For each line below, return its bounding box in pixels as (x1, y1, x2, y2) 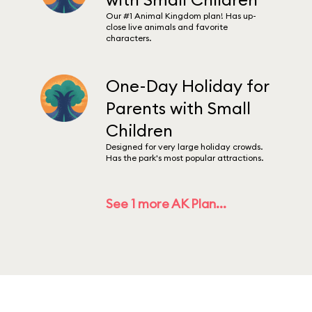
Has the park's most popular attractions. (106, 153, 264, 163)
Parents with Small (106, 97, 251, 118)
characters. (106, 33, 152, 43)
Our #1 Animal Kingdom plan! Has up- (106, 10, 257, 21)
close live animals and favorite (106, 22, 228, 32)
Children (106, 120, 173, 141)
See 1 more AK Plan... (106, 196, 227, 212)
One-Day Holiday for (106, 75, 270, 96)
